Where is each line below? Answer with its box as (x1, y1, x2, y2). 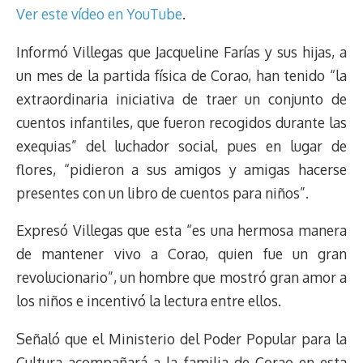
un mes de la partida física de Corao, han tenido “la (16, 66, 347, 84)
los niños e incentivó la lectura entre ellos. (16, 292, 281, 310)
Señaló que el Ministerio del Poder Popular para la (16, 330, 347, 348)
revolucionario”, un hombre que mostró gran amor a (16, 268, 347, 287)
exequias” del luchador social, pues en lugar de (16, 136, 347, 155)
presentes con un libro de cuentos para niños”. (16, 183, 309, 202)
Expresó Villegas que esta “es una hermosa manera (16, 221, 347, 240)
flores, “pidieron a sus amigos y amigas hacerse (16, 160, 347, 178)
